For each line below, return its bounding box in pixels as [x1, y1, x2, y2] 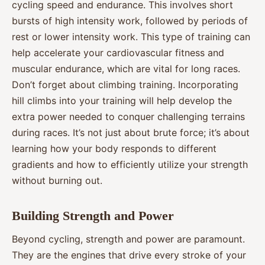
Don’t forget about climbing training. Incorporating [12, 78, 238, 91]
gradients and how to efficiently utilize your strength [12, 158, 248, 170]
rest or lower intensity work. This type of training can [12, 30, 250, 43]
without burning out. [12, 174, 102, 186]
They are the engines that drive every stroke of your [12, 249, 246, 261]
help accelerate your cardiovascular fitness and [12, 46, 224, 59]
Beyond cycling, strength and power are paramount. [12, 233, 245, 245]
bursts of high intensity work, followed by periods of [12, 14, 248, 27]
